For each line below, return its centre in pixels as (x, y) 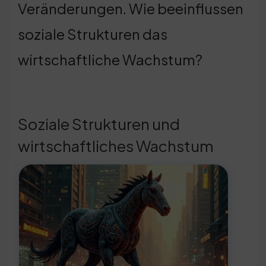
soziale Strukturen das (93, 34)
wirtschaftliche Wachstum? (110, 59)
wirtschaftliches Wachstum (116, 145)
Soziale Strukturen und (99, 123)
